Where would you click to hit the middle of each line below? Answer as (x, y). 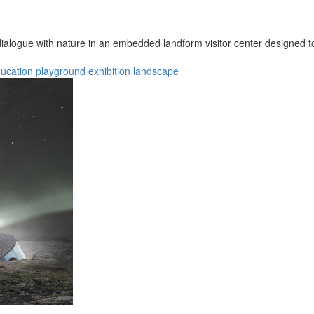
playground (61, 70)
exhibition (109, 70)
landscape (156, 70)
